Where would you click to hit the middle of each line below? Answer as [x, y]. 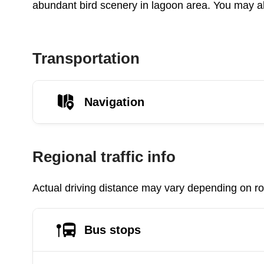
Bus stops [113, 230]
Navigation [114, 102]
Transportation [86, 58]
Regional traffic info [104, 157]
